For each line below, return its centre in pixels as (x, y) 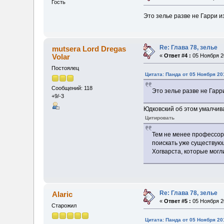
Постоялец (65, 68)
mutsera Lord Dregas (89, 48)
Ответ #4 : (178, 55)
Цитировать (159, 118)
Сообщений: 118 (72, 88)
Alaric (62, 194)
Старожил (64, 205)
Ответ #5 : (178, 201)
